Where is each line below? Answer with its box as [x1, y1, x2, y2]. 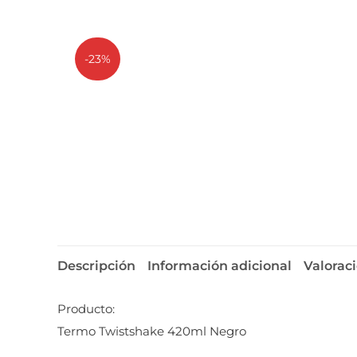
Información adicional [147, 258, 292, 274]
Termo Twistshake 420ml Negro [57, 324, 246, 339]
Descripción [57, 258, 135, 274]
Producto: [57, 301, 115, 317]
